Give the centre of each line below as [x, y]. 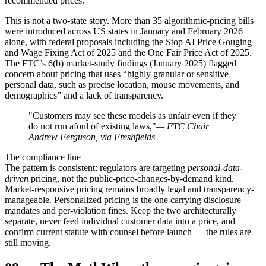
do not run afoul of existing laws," [92, 126]
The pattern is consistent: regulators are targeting [95, 168]
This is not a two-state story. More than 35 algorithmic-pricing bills [129, 21]
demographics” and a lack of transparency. [84, 96]
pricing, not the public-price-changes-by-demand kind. [132, 179]
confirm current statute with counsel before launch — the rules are [128, 232]
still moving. [28, 243]
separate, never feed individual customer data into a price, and [120, 221]
